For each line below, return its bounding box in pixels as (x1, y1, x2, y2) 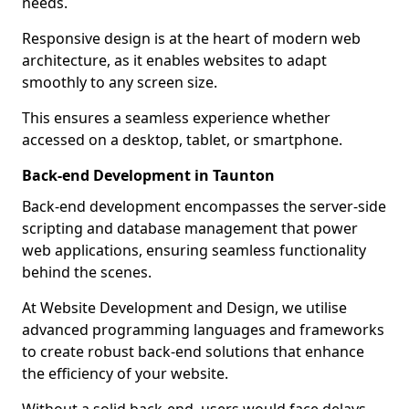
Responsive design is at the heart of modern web (22, 28, 361, 48)
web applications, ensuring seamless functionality (22, 240, 366, 260)
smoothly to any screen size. (22, 72, 217, 92)
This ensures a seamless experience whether (22, 108, 330, 128)
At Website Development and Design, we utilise (22, 298, 347, 318)
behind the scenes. (22, 262, 152, 282)
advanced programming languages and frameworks (22, 320, 384, 340)
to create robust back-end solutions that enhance (22, 341, 364, 362)
